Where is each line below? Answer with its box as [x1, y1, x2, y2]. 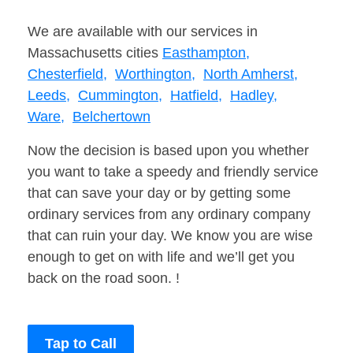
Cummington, [78, 87, 162, 104]
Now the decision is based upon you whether [28, 143, 309, 159]
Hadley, [230, 87, 277, 104]
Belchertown [72, 109, 150, 125]
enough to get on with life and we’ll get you [28, 249, 295, 266]
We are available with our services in [28, 24, 258, 40]
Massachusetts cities [28, 45, 162, 61]
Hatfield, [170, 87, 222, 104]
